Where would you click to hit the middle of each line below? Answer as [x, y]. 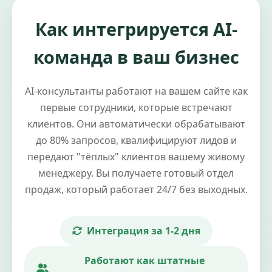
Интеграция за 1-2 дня [143, 230]
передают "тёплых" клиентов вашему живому [136, 156]
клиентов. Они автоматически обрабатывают [136, 124]
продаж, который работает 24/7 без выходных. [136, 189]
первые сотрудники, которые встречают [136, 107]
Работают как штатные [144, 260]
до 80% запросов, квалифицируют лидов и [136, 140]
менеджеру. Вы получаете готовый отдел [136, 173]
